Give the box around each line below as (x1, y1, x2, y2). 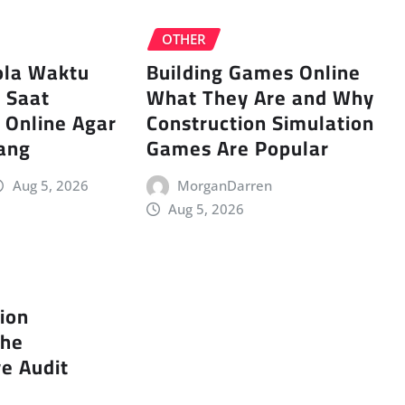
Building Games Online (146, 52, 361, 91)
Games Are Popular (146, 128, 329, 167)
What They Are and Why (146, 78, 374, 117)
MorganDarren (177, 175, 273, 194)
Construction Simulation (146, 103, 374, 142)
